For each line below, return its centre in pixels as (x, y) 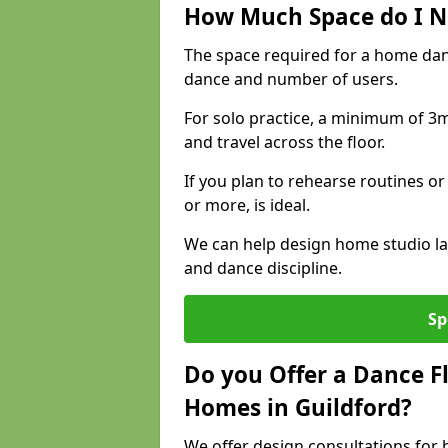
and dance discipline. (263, 268)
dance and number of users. (291, 79)
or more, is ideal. (247, 205)
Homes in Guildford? (298, 407)
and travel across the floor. (284, 142)
